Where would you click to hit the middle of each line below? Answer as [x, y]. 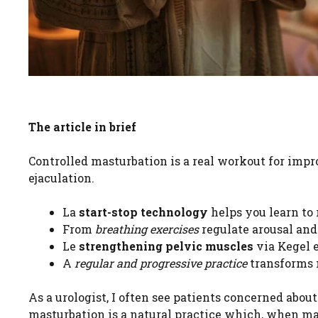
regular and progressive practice [161, 263]
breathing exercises [147, 229]
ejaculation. [61, 178]
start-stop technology [143, 212]
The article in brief [82, 127]
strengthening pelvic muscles [166, 246]
